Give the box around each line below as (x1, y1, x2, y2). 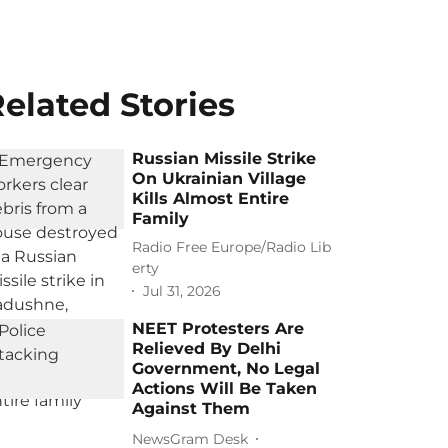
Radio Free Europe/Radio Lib (132, 238, 332, 256)
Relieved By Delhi (132, 339, 282, 358)
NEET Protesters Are (132, 319, 305, 338)
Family (132, 209, 190, 228)
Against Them (132, 399, 251, 418)
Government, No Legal (132, 359, 321, 378)
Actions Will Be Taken (132, 379, 318, 398)
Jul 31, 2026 (143, 281, 222, 300)
